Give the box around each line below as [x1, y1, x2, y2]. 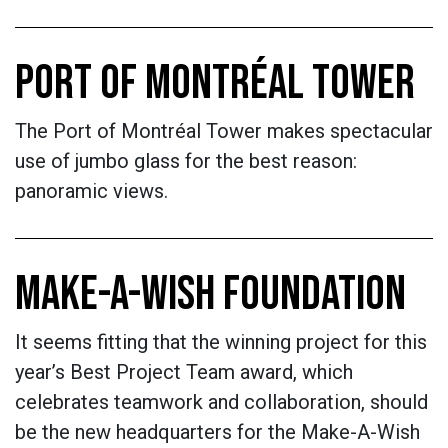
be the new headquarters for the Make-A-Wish [15, 420, 420, 444]
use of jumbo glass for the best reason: [15, 149, 357, 173]
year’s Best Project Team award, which [15, 360, 353, 384]
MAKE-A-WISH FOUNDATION [15, 266, 406, 323]
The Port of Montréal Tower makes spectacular [15, 119, 433, 143]
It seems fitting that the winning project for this [15, 330, 427, 354]
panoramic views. [15, 179, 168, 203]
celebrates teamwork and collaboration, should [15, 390, 428, 414]
